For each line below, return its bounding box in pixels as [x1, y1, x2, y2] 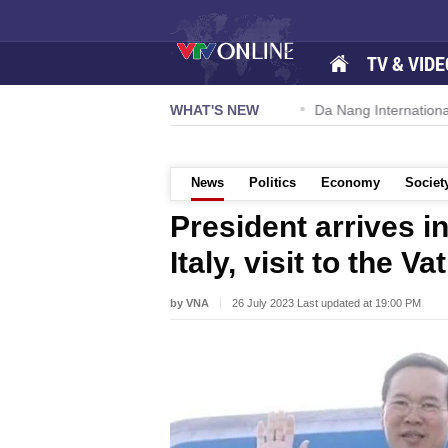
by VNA [170, 297, 209, 309]
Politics [249, 175, 296, 190]
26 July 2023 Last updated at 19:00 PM [232, 297, 421, 309]
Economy [321, 175, 380, 190]
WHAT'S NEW [170, 102, 259, 118]
